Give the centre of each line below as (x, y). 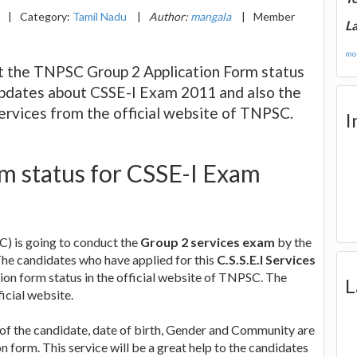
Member (274, 16)
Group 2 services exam (208, 241)
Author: (170, 16)
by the (293, 241)
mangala (211, 16)
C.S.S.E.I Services (266, 259)
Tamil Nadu (100, 16)
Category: (46, 16)
